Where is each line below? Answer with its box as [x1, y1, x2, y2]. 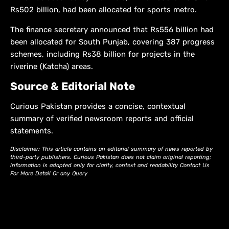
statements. [10, 126, 53, 136]
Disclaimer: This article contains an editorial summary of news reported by [10, 146, 213, 153]
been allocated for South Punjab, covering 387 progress [10, 37, 215, 47]
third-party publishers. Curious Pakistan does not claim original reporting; [10, 154, 211, 161]
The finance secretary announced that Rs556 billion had [10, 25, 214, 35]
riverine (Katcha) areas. [10, 62, 93, 72]
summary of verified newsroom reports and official [10, 114, 194, 124]
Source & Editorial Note [10, 80, 135, 93]
